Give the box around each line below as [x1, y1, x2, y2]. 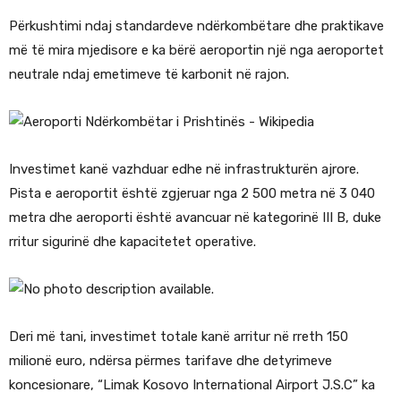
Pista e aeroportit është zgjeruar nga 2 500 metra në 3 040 [9, 185, 375, 202]
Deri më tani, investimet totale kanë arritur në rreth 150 [9, 328, 348, 346]
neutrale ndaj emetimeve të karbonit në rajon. [9, 66, 289, 83]
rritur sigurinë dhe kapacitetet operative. [9, 234, 256, 251]
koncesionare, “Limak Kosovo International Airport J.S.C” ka [9, 377, 375, 394]
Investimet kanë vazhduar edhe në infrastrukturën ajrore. [9, 161, 359, 178]
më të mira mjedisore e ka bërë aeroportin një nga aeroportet [9, 42, 384, 59]
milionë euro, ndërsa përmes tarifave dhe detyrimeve [9, 353, 332, 370]
